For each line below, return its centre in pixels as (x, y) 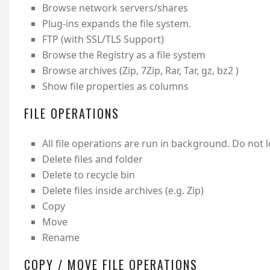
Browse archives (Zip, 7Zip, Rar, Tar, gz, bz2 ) (140, 71)
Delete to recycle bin (88, 175)
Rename (61, 238)
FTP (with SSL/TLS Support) (103, 39)
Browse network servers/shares (115, 8)
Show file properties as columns (115, 86)
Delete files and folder (92, 159)
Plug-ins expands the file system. (116, 24)
